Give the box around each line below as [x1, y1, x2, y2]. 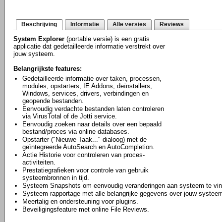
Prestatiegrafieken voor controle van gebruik [22, 166, 149, 174]
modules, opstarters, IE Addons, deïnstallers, [22, 82, 152, 90]
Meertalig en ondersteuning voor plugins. [22, 198, 138, 205]
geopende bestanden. [22, 97, 84, 105]
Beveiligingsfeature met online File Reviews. [22, 206, 149, 213]
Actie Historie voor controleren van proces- [22, 151, 145, 159]
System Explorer [13, 35, 64, 43]
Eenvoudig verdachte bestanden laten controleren [22, 105, 164, 112]
